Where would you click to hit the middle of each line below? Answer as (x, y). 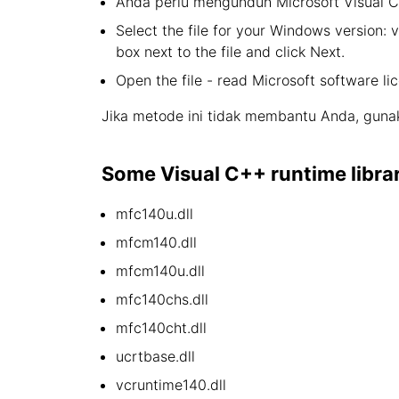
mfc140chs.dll (162, 299)
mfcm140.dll (156, 242)
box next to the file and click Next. (230, 52)
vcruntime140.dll (171, 385)
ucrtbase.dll (155, 356)
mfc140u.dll (155, 214)
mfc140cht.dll (161, 328)
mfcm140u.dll (160, 271)
